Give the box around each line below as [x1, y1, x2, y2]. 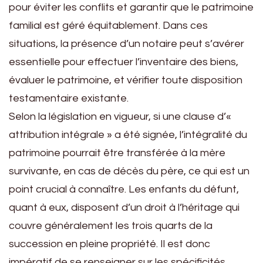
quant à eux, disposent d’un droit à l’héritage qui [9, 202, 240, 214]
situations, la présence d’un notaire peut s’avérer [9, 38, 244, 50]
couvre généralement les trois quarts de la [9, 220, 213, 232]
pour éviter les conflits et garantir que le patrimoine [9, 2, 254, 14]
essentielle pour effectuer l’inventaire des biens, [9, 56, 238, 68]
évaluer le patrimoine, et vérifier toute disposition [9, 75, 242, 86]
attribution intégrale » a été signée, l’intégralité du [9, 129, 247, 141]
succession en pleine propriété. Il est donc [9, 238, 210, 250]
